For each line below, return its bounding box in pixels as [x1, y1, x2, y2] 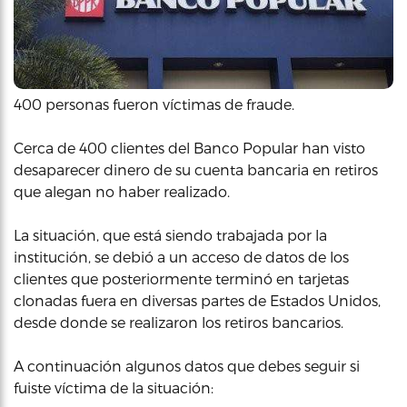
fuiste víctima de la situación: [14, 378, 213, 396]
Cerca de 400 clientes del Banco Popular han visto [14, 138, 365, 156]
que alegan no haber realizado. [14, 182, 230, 200]
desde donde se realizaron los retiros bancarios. [14, 313, 343, 331]
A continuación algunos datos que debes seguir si [14, 356, 360, 374]
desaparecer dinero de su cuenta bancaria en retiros [14, 160, 378, 178]
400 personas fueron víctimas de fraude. [14, 94, 294, 113]
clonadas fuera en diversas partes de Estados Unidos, [14, 291, 381, 309]
